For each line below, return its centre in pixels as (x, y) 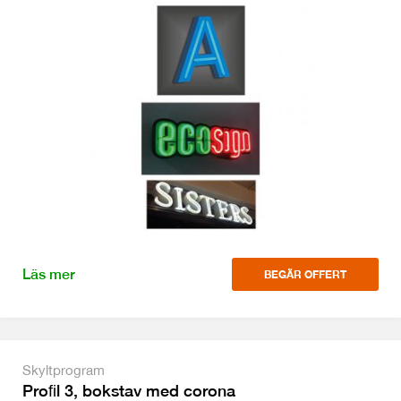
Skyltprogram (64, 370)
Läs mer (49, 274)
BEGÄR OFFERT (305, 274)
